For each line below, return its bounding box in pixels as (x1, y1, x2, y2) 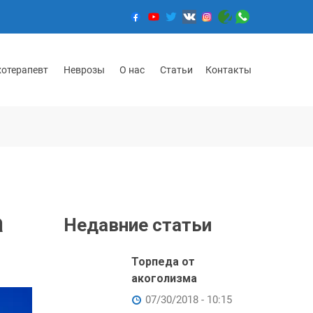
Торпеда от (131, 255, 195, 268)
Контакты (205, 64, 252, 75)
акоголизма (131, 272, 197, 285)
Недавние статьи (64, 214, 212, 235)
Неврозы (63, 64, 105, 75)
